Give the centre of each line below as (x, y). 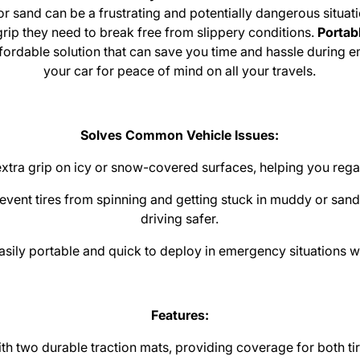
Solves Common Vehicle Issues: (180, 135)
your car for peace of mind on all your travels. (180, 71)
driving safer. (180, 219)
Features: (180, 315)
